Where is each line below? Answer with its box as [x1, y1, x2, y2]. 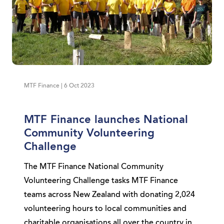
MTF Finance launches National [24, 114, 188, 125]
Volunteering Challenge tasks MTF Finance [24, 177, 178, 185]
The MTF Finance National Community [24, 163, 163, 171]
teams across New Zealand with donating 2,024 [24, 191, 195, 199]
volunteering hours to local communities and [24, 205, 186, 213]
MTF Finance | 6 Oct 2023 [24, 83, 94, 89]
